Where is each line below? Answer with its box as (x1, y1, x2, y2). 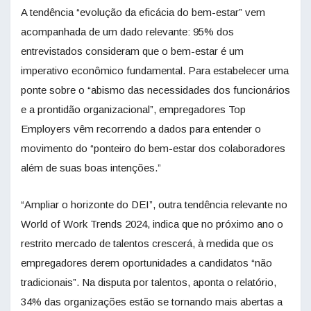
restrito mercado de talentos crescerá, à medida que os (21, 237, 274, 250)
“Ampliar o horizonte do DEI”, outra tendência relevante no (21, 199, 287, 211)
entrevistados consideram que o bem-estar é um (21, 45, 244, 58)
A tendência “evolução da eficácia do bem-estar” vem (21, 6, 265, 19)
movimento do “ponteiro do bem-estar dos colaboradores (21, 142, 285, 155)
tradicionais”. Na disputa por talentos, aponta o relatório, (21, 276, 276, 289)
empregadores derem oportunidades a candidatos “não (21, 257, 272, 269)
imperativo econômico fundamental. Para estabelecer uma (21, 65, 289, 77)
